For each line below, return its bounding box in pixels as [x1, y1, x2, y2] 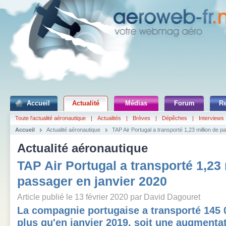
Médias [125, 99, 147, 107]
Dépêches [162, 115, 187, 121]
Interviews [199, 115, 224, 121]
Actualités [97, 115, 121, 121]
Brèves [133, 115, 150, 121]
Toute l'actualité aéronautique [15, 115, 86, 121]
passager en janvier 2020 [17, 174, 167, 188]
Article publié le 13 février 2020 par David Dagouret [17, 192, 200, 201]
